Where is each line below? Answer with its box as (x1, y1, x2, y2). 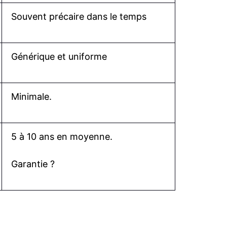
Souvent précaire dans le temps (11, 11, 146, 22)
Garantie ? (11, 158, 55, 169)
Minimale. (11, 91, 52, 102)
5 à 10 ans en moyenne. (11, 131, 112, 142)
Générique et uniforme (11, 51, 107, 62)
